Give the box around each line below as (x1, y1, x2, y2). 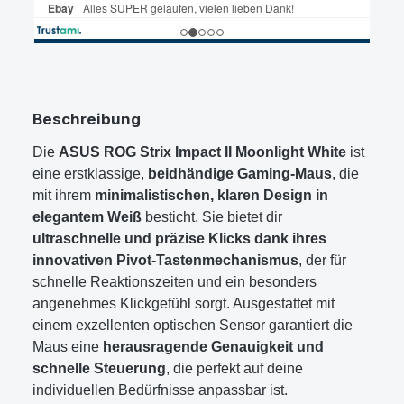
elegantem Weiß (32, 208, 142, 225)
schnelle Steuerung (32, 360, 166, 376)
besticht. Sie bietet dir (142, 208, 282, 225)
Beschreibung (32, 109, 141, 128)
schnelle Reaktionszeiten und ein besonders (32, 273, 317, 289)
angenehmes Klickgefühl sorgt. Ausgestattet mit (32, 295, 335, 311)
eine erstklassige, (32, 165, 148, 181)
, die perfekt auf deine (166, 360, 303, 376)
